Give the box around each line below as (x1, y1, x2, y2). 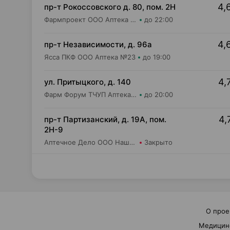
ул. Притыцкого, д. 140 (44, 77, 131, 87)
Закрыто (144, 138, 172, 146)
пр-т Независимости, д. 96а (44, 40, 152, 49)
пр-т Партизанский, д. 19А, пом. (44, 114, 166, 124)
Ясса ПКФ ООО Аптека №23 (44, 53, 136, 61)
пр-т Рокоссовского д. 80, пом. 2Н (44, 2, 176, 12)
